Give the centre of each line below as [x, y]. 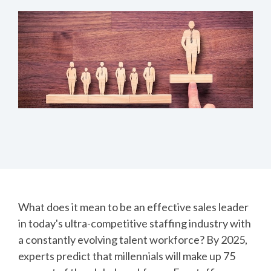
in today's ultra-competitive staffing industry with [135, 223]
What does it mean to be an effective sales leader [133, 207]
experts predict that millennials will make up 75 [127, 256]
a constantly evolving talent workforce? [112, 239]
